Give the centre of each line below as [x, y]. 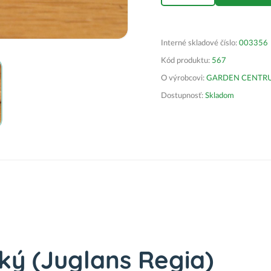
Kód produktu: [185, 61]
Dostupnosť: [182, 96]
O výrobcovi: [184, 78]
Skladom [219, 96]
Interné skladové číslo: [200, 43]
